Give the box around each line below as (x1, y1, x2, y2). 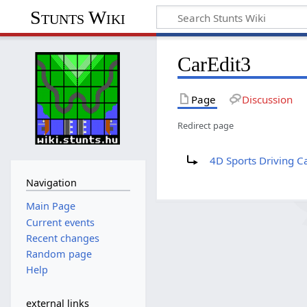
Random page (25, 247, 92, 261)
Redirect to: (177, 143, 233, 157)
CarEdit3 (177, 52, 251, 76)
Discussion (241, 92, 293, 106)
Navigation (25, 175, 77, 189)
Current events (25, 215, 95, 229)
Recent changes (25, 231, 99, 245)
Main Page (25, 199, 75, 213)
